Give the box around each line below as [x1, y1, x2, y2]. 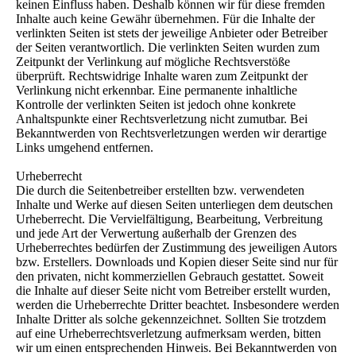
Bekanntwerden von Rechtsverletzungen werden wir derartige [16, 126, 327, 141]
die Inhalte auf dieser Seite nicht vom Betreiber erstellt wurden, [16, 284, 331, 298]
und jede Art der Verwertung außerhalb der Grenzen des [16, 226, 296, 241]
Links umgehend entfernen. [16, 141, 153, 155]
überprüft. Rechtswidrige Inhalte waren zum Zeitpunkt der [16, 69, 308, 83]
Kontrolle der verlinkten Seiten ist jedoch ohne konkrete [16, 98, 296, 112]
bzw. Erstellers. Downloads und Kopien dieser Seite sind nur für [16, 255, 338, 269]
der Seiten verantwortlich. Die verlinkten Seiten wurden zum [16, 41, 319, 55]
